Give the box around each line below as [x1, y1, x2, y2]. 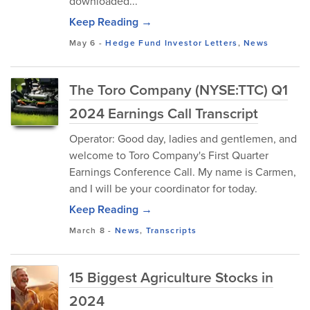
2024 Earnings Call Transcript [69, 102, 258, 123]
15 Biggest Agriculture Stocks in [69, 266, 273, 287]
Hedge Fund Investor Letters [105, 37, 238, 48]
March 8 [69, 224, 106, 236]
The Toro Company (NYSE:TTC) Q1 [69, 79, 288, 100]
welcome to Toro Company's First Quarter [69, 147, 268, 163]
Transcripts [145, 224, 197, 236]
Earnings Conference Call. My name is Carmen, [69, 164, 296, 179]
